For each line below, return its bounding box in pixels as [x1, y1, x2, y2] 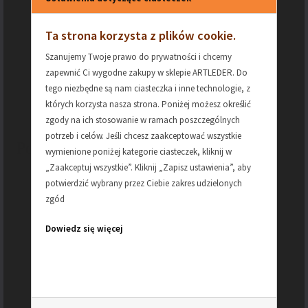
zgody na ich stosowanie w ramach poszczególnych [45, 114, 240, 126]
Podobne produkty [15, 138, 148, 159]
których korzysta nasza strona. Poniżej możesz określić [45, 98, 251, 111]
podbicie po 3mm [150, 5, 232, 20]
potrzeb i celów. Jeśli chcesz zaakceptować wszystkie [45, 130, 241, 142]
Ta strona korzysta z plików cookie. [45, 27, 236, 43]
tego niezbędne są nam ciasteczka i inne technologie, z [45, 82, 250, 95]
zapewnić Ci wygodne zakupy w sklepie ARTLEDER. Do [45, 67, 247, 79]
